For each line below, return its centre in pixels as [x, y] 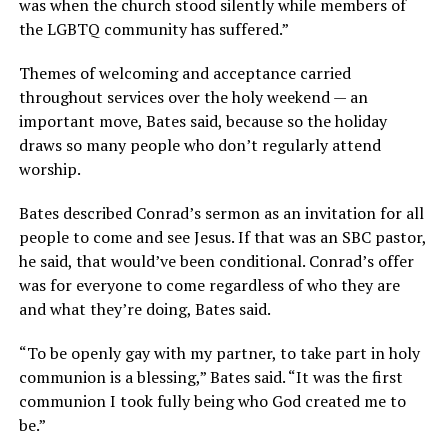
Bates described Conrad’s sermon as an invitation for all [221, 212]
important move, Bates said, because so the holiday [202, 120]
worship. [49, 168]
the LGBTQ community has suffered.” [153, 28]
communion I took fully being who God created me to [212, 400]
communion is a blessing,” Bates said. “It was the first [210, 376]
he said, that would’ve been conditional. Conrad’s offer [216, 260]
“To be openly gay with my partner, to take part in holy [219, 352]
